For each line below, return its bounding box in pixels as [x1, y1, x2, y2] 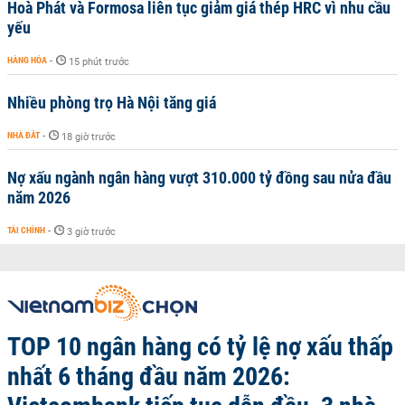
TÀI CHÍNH [7, 225, 45, 235]
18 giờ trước [61, 131, 116, 143]
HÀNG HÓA [7, 55, 47, 65]
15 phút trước [69, 56, 129, 68]
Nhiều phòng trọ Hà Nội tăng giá [7, 93, 216, 112]
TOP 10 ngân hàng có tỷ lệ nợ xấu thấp [7, 332, 393, 362]
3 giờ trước [67, 226, 116, 238]
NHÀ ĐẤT [7, 130, 40, 140]
